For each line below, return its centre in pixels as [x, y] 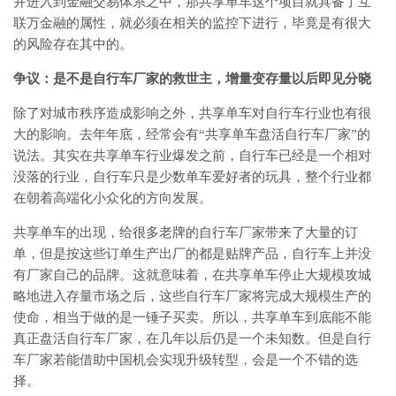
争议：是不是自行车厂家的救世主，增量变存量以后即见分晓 [192, 79]
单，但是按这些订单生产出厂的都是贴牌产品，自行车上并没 [192, 254]
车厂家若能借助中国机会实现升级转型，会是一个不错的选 [186, 360]
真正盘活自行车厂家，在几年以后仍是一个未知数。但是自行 [192, 339]
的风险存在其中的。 [73, 44]
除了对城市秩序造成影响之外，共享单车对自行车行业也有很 [192, 113]
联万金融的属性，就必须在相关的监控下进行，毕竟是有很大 [192, 23]
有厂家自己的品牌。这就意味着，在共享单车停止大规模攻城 [192, 275]
